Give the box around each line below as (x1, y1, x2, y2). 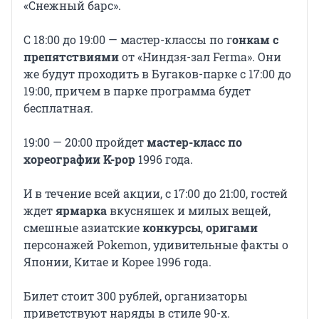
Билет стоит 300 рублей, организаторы (23, 288, 248, 304)
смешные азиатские (23, 220, 142, 236)
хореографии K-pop (23, 152, 138, 167)
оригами (206, 220, 258, 236)
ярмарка (56, 203, 107, 219)
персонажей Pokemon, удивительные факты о (23, 237, 288, 253)
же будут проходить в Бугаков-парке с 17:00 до (23, 66, 291, 82)
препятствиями (23, 49, 119, 65)
